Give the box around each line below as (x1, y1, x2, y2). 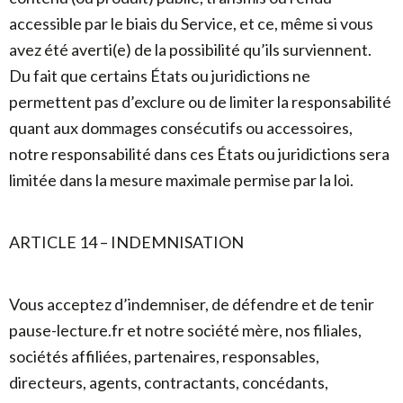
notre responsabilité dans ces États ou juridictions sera (9, 144, 390, 164)
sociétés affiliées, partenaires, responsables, (9, 346, 319, 366)
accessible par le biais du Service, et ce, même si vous (9, 13, 373, 33)
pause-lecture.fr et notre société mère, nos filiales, (9, 320, 362, 340)
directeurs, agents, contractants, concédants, (9, 372, 328, 392)
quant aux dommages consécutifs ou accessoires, (9, 118, 353, 138)
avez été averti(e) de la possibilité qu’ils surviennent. (9, 40, 372, 59)
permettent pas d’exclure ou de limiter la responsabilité (9, 92, 391, 112)
